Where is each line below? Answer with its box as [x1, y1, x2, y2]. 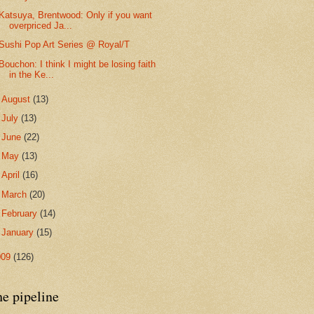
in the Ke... [9, 69, 55, 80]
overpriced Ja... [9, 20, 73, 32]
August [1, 93, 34, 104]
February [1, 207, 41, 219]
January [1, 227, 37, 238]
